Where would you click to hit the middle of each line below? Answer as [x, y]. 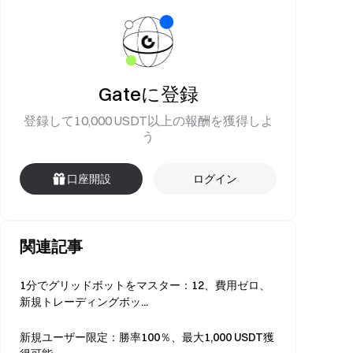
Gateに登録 [148, 94]
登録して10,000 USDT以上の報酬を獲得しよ [148, 121]
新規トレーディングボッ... [84, 302]
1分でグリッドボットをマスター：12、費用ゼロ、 [145, 285]
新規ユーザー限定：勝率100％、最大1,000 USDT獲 [147, 337]
